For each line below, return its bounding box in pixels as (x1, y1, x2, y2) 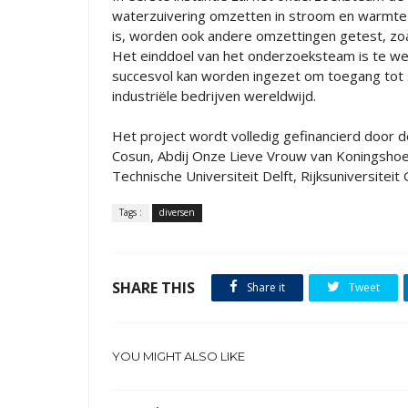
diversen (159, 206, 195, 219)
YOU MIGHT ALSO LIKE (112, 349, 245, 363)
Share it (244, 280, 285, 295)
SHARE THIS (112, 278, 195, 298)
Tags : (119, 206, 142, 219)
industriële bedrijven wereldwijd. (112, 87, 316, 105)
